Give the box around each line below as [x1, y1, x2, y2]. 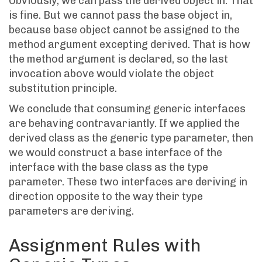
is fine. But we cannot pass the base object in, [9, 9, 232, 22]
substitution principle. [9, 82, 117, 95]
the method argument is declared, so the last [9, 53, 228, 66]
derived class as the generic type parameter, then [9, 132, 253, 145]
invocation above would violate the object [9, 67, 214, 81]
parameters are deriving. [9, 205, 134, 218]
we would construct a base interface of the [9, 146, 222, 160]
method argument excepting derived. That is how [9, 38, 250, 51]
